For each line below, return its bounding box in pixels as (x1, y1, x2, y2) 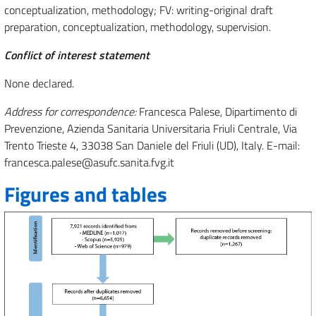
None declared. (4, 75, 74, 92)
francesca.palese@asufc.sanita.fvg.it (4, 154, 174, 171)
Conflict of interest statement (4, 47, 150, 63)
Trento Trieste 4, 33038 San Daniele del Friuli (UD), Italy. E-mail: (4, 137, 300, 154)
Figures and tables (4, 178, 167, 209)
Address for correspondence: (4, 103, 136, 120)
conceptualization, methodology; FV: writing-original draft (4, 1, 273, 18)
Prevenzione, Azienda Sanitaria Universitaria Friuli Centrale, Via (4, 120, 297, 137)
